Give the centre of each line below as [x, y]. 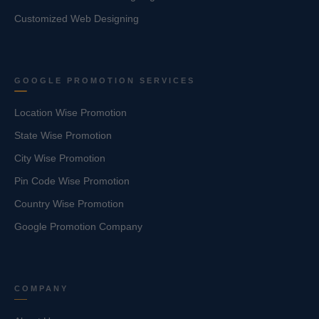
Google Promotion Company [78, 227]
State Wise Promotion [63, 136]
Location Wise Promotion [70, 113]
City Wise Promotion [60, 158]
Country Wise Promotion [69, 204]
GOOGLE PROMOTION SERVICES [105, 80]
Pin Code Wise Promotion [72, 181]
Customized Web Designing [77, 18]
